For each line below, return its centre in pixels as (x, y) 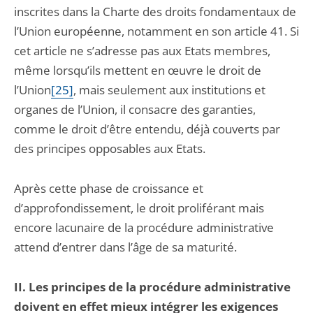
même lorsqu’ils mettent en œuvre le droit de (138, 70)
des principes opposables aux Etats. (110, 148)
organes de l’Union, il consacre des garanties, (135, 109)
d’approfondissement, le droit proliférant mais (139, 208)
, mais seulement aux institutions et (169, 90)
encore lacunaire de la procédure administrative (144, 227)
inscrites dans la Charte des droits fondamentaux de (155, 12)
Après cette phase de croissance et (109, 188)
